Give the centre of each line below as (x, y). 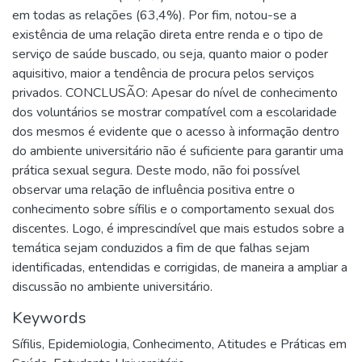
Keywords (49, 318)
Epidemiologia (86, 344)
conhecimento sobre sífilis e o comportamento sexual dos (173, 209)
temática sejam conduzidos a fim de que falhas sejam (161, 248)
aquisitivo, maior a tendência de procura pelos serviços (163, 73)
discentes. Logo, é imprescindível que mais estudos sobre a (178, 228)
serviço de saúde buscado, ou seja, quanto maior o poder (170, 54)
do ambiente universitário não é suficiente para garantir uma (178, 151)
